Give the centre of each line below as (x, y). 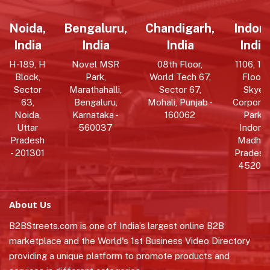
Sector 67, (180, 89)
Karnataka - (96, 115)
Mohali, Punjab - (180, 102)
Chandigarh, (180, 28)
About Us (30, 204)
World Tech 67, (180, 77)
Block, (27, 77)
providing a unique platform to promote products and (119, 256)
